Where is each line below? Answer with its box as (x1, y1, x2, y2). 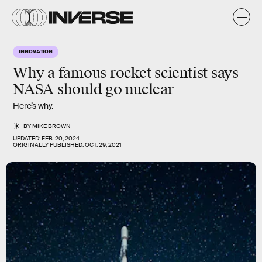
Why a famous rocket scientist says (13, 64, 239, 82)
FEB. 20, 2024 (42, 135, 80, 142)
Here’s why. (13, 101, 53, 111)
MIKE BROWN (32, 122, 71, 130)
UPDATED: (13, 135, 42, 142)
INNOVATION (19, 47, 53, 54)
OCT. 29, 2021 (85, 141, 122, 149)
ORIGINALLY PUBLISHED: (13, 141, 85, 149)
